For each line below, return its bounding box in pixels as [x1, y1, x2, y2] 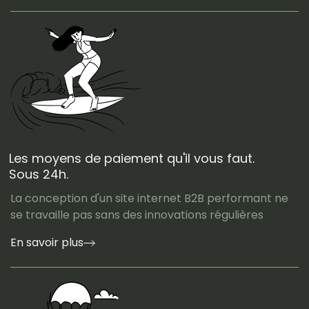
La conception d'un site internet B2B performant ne [10, 190, 288, 206]
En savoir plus [10, 234, 83, 250]
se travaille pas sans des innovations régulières [10, 206, 263, 223]
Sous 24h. [9, 165, 68, 183]
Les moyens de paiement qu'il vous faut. [9, 149, 255, 167]
